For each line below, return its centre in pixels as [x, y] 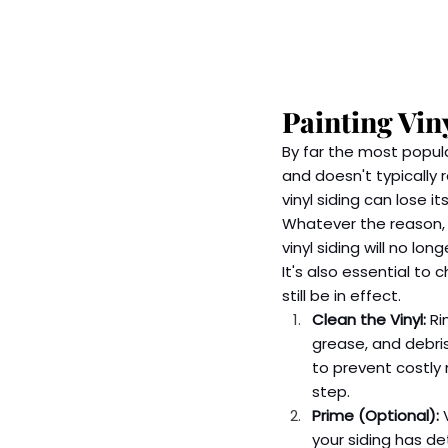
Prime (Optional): [375, 416]
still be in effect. [341, 296]
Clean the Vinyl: [369, 320]
